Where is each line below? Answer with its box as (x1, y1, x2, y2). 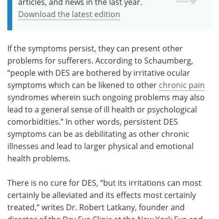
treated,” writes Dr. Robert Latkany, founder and (7, 201, 185, 213)
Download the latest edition (18, 8, 120, 20)
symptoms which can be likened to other (7, 79, 159, 90)
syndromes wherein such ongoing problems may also (7, 91, 205, 103)
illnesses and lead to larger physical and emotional (7, 140, 194, 152)
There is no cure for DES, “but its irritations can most (7, 177, 201, 188)
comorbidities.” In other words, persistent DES (7, 116, 178, 127)
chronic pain (159, 79, 205, 90)
